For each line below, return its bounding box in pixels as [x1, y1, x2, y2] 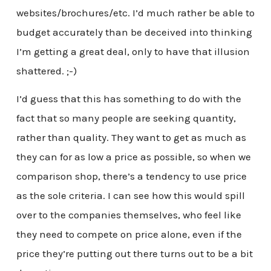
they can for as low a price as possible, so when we [16, 151, 251, 163]
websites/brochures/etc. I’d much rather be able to [16, 7, 255, 19]
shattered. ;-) [16, 65, 77, 77]
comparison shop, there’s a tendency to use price [16, 170, 247, 182]
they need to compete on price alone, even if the [16, 228, 242, 240]
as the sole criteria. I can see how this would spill [16, 189, 245, 201]
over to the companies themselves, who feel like [16, 209, 241, 221]
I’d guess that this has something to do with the [16, 93, 241, 105]
